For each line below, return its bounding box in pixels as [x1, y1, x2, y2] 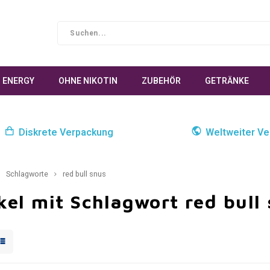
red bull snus [63, 169, 106, 180]
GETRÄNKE [205, 74, 249, 87]
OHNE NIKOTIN [58, 74, 118, 87]
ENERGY [2, 74, 34, 87]
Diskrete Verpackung [19, 125, 114, 140]
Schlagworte [6, 169, 48, 180]
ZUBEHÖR [142, 74, 181, 87]
